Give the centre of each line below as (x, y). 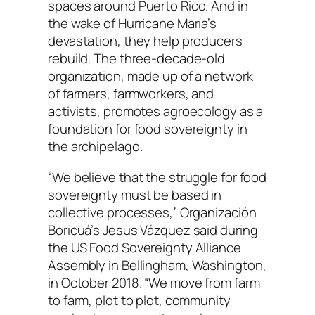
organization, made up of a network (150, 76)
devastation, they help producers (145, 41)
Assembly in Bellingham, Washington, (157, 265)
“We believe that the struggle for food (157, 177)
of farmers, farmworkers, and (131, 94)
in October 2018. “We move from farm (154, 282)
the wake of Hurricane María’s (133, 24)
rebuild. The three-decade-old (137, 59)
